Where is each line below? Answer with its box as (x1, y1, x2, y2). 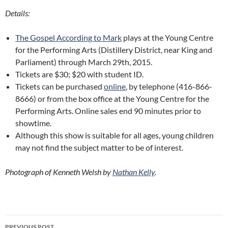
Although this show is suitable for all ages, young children (15, 130, 214, 140)
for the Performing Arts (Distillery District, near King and (15, 45, 212, 54)
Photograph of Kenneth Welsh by (5, 167, 112, 177)
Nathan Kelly (112, 167, 155, 177)
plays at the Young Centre (122, 33, 213, 42)
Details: (5, 8, 30, 18)
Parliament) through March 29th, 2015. (15, 57, 152, 67)
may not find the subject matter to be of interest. (15, 142, 183, 152)
